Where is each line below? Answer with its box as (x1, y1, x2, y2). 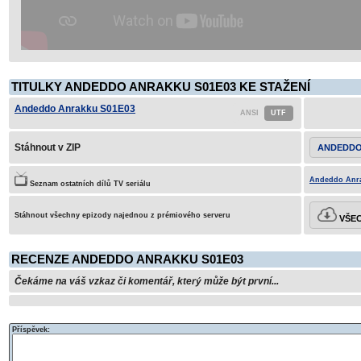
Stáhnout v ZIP (15, 142, 81, 153)
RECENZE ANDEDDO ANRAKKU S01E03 (11, 253, 243, 266)
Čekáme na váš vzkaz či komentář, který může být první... (15, 276, 279, 287)
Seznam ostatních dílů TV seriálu (27, 180, 151, 188)
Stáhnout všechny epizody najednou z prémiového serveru (15, 211, 230, 219)
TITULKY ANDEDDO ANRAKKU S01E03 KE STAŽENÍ (11, 81, 310, 93)
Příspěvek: (12, 326, 50, 334)
